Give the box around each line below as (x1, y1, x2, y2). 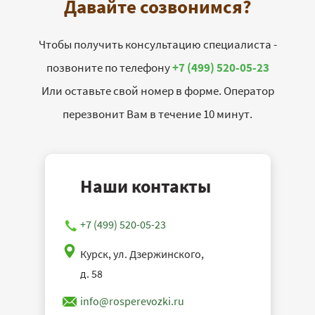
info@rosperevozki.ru (79, 294, 184, 309)
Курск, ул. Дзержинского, (79, 247, 204, 262)
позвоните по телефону (46, 60, 172, 76)
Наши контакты (79, 174, 211, 198)
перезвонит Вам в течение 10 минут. (63, 106, 252, 122)
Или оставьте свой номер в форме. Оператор (41, 83, 274, 99)
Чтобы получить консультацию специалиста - (38, 37, 277, 53)
